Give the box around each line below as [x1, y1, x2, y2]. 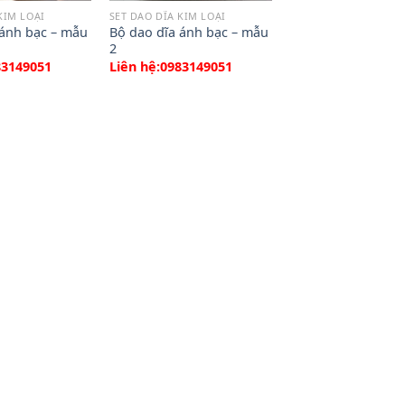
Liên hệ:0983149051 [108, 57, 232, 75]
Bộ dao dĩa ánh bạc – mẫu [108, 24, 268, 42]
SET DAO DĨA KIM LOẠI [108, 9, 226, 24]
